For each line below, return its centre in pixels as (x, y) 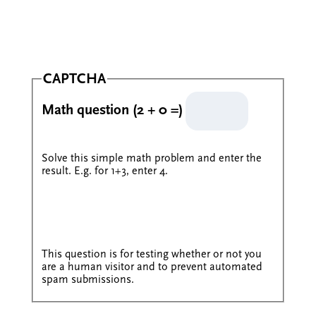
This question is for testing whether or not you (151, 254)
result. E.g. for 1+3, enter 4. (104, 170)
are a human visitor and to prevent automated (152, 266)
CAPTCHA (74, 79)
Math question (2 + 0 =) (112, 109)
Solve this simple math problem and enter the (151, 158)
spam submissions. (87, 279)
